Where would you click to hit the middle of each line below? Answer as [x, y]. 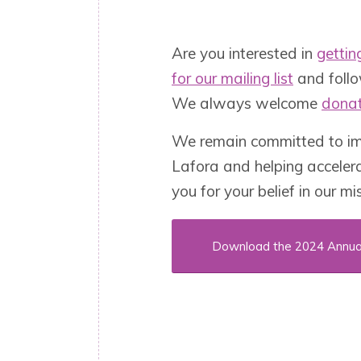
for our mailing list [232, 78]
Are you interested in [244, 53]
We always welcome [247, 103]
